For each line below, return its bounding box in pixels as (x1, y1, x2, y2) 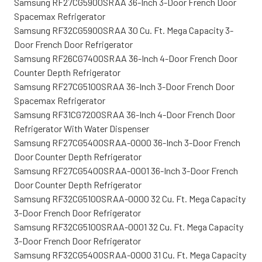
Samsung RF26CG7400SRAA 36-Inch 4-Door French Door (14, 52, 237, 64)
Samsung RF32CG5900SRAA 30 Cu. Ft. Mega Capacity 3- (14, 24, 233, 36)
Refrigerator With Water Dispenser (14, 122, 149, 134)
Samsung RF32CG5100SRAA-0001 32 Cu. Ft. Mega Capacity (14, 220, 243, 232)
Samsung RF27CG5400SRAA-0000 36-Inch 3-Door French (14, 136, 240, 148)
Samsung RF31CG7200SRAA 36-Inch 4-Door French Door (14, 108, 235, 120)
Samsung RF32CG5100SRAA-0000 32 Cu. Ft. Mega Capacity (14, 192, 246, 204)
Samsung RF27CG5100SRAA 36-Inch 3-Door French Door (14, 80, 235, 92)
